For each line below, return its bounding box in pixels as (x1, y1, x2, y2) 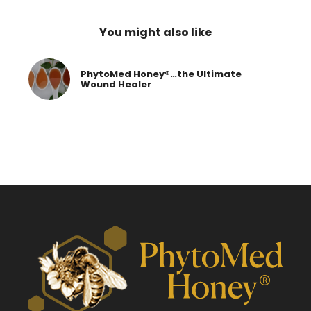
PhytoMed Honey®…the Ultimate (80, 67, 242, 81)
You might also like (99, 24, 212, 40)
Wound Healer (80, 77, 151, 91)
